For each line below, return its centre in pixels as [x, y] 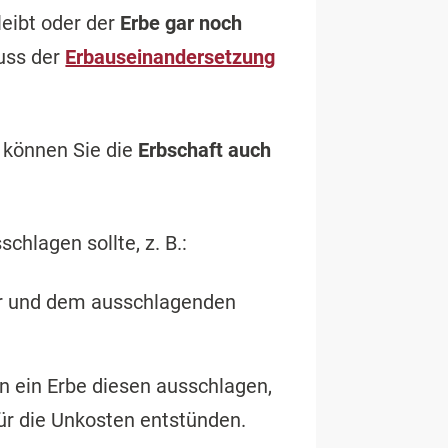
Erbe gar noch [181, 23]
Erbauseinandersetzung [170, 57]
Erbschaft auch [204, 150]
